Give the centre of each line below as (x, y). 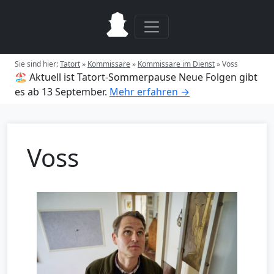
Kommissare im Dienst (176, 64)
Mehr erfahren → (150, 92)
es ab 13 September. (61, 92)
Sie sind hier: (37, 64)
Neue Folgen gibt (218, 77)
